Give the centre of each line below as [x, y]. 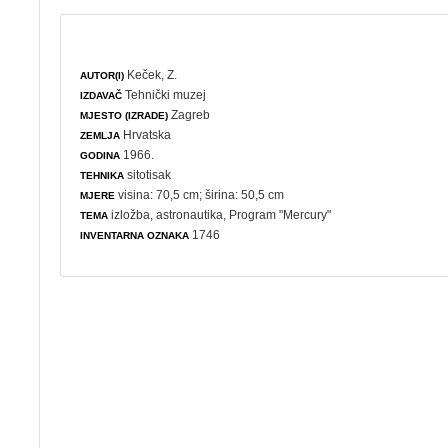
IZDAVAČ [101, 95]
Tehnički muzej [166, 94]
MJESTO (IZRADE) [124, 115]
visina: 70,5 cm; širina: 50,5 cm [200, 194]
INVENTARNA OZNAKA [135, 235]
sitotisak [148, 174]
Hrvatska [146, 134]
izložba [131, 214]
